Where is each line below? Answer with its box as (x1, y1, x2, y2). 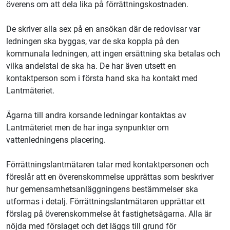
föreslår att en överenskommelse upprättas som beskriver (6, 171, 214, 182)
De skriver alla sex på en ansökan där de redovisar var (6, 24, 200, 34)
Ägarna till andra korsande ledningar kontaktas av (6, 110, 186, 120)
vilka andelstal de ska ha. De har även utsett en (6, 61, 176, 71)
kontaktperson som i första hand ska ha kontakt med (6, 73, 198, 83)
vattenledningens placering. (6, 135, 106, 145)
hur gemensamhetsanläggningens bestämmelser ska (6, 184, 198, 194)
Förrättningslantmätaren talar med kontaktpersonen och (6, 159, 209, 169)
